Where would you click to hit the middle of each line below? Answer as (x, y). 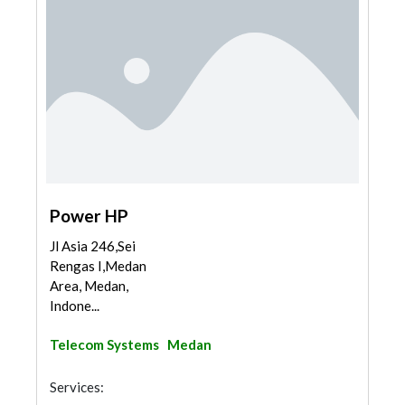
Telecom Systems (104, 344)
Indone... (75, 306)
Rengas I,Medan (98, 266)
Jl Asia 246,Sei (93, 246)
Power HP (89, 216)
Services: (77, 387)
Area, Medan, (89, 286)
